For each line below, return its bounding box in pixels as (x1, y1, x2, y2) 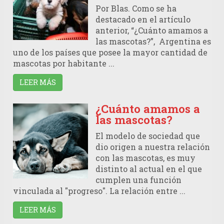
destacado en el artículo (95, 14, 190, 25)
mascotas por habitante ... (13, 58, 114, 69)
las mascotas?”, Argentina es (95, 36, 211, 47)
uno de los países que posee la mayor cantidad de (13, 47, 207, 58)
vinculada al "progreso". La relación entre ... (13, 185, 185, 196)
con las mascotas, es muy (95, 152, 195, 163)
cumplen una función (95, 174, 181, 185)
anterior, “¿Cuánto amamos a (95, 25, 208, 36)
